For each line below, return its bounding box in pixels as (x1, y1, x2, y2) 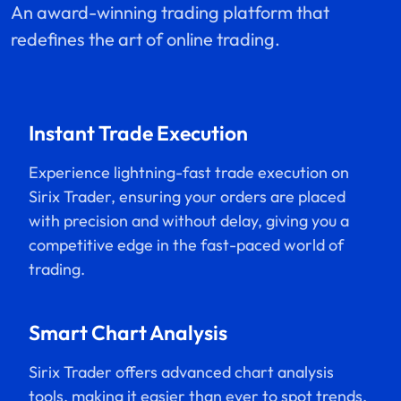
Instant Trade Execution (29, 119, 248, 146)
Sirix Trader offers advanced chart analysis (29, 361, 334, 382)
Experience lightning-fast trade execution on (29, 161, 349, 183)
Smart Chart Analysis (29, 319, 227, 346)
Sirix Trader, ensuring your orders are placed (29, 185, 346, 207)
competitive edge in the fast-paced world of (29, 234, 344, 255)
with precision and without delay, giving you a (29, 209, 349, 231)
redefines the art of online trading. (11, 27, 280, 50)
